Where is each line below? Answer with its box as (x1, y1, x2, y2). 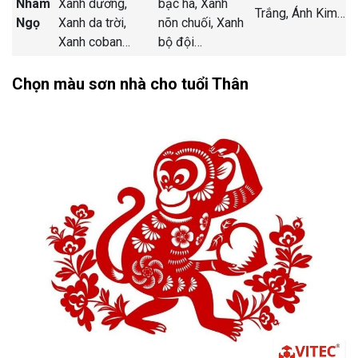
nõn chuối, (158, 14, 217, 30)
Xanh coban (58, 34, 122, 50)
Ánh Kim (292, 5, 337, 21)
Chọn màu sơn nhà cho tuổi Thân (12, 74, 249, 93)
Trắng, (255, 5, 292, 21)
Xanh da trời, (58, 14, 126, 30)
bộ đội (158, 34, 194, 50)
